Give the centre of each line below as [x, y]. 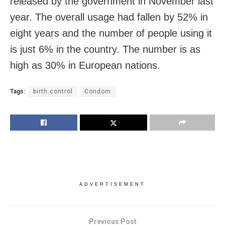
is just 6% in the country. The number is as [105, 49]
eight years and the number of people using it [111, 33]
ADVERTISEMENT [113, 184]
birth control [53, 91]
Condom [98, 91]
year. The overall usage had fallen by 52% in [109, 17]
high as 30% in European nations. [85, 65]
